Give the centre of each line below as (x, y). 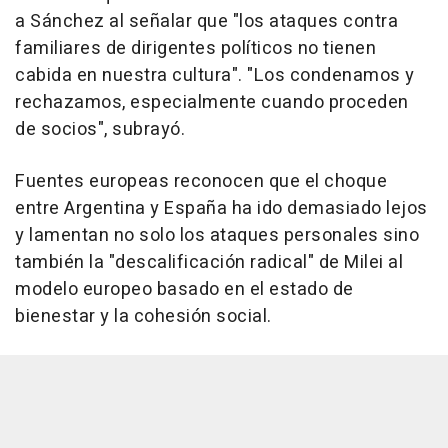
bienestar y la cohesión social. (143, 316)
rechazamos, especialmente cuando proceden (212, 102)
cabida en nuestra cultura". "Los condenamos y (215, 75)
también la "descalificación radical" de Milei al (209, 262)
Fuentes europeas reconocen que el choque (201, 181)
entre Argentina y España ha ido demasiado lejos (221, 208)
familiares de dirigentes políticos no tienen (195, 48)
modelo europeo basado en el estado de (184, 289)
